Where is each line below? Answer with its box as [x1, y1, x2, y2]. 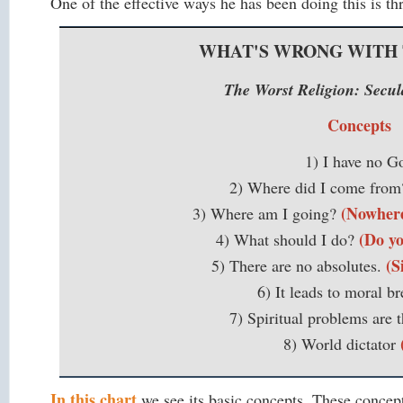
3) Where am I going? [192, 202, 341, 225]
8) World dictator [283, 333, 401, 355]
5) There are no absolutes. [210, 255, 386, 277]
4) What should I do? [216, 228, 360, 251]
